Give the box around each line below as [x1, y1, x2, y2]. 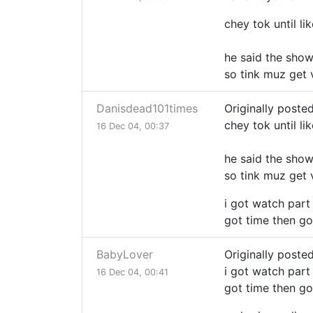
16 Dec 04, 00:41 [96, 267, 168, 278]
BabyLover [96, 247, 153, 262]
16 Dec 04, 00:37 [96, 121, 169, 132]
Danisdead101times [96, 101, 198, 116]
